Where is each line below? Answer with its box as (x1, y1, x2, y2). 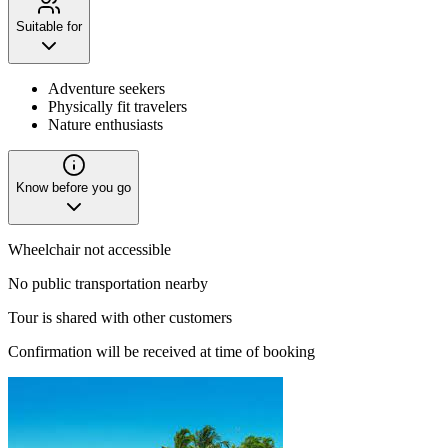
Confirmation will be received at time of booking (8, 342, 315, 360)
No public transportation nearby (8, 274, 208, 292)
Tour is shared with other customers (8, 308, 232, 326)
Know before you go (16, 179, 131, 195)
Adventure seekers (48, 79, 165, 97)
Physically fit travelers (48, 97, 187, 115)
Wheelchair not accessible (8, 240, 171, 258)
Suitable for (16, 18, 82, 34)
